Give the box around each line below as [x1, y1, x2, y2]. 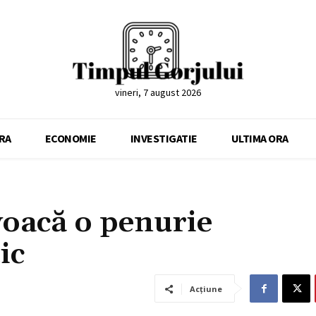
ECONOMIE [44, 131, 97, 146]
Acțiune [190, 284, 222, 295]
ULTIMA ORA [231, 131, 288, 146]
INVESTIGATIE [130, 131, 197, 146]
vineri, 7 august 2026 [114, 86, 201, 99]
